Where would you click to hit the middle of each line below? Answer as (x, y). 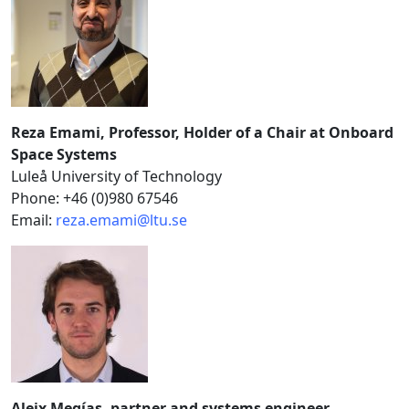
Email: (33, 220)
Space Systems (64, 155)
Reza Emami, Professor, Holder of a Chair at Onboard (202, 133)
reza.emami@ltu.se (121, 220)
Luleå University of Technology (116, 177)
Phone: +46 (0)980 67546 (94, 199)
